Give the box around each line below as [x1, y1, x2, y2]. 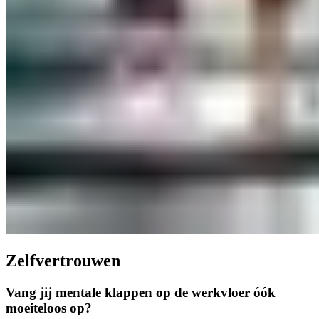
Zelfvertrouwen [6, 251, 120, 271]
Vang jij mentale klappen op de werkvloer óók [6, 285, 276, 300]
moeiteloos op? [6, 300, 92, 316]
